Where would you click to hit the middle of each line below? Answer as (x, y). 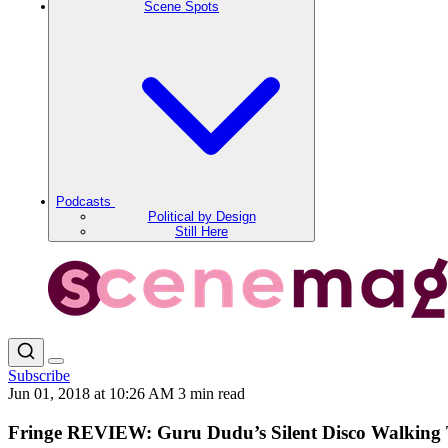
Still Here (201, 231)
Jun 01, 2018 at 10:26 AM (93, 393)
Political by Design (201, 216)
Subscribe (39, 375)
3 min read (211, 393)
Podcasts (85, 201)
